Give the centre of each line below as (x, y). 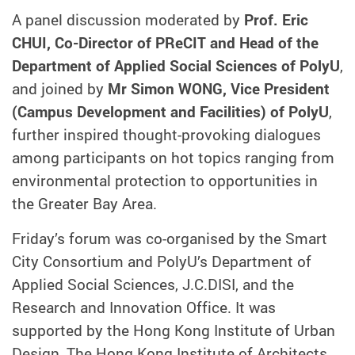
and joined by (60, 88)
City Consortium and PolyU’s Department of (162, 261)
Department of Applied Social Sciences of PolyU (176, 65)
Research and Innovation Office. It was (144, 307)
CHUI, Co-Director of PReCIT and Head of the (165, 42)
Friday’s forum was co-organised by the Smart (170, 238)
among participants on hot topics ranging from (173, 157)
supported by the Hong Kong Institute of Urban (174, 330)
